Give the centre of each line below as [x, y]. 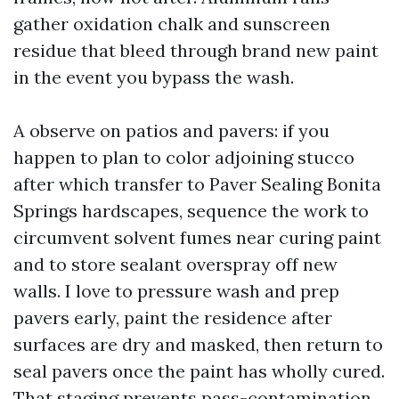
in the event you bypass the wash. [154, 77]
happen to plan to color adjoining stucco [184, 157]
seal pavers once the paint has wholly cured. [199, 371]
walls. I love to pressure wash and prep [176, 291]
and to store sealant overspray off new [175, 264]
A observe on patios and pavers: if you [171, 130]
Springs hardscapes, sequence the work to [191, 211]
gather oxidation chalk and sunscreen [172, 24]
